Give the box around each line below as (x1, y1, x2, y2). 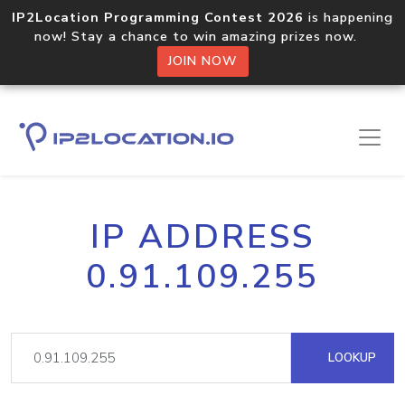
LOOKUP (325, 349, 376, 366)
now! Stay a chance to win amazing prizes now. (34, 27, 371, 45)
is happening (304, 8, 393, 26)
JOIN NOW (167, 52, 238, 70)
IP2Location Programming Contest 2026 (12, 8, 304, 26)
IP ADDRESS (90, 214, 315, 259)
